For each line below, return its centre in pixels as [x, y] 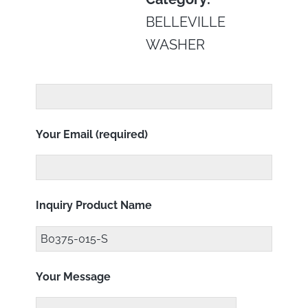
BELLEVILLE [186, 22]
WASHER [176, 45]
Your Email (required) [92, 134]
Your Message [74, 276]
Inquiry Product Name [94, 206]
